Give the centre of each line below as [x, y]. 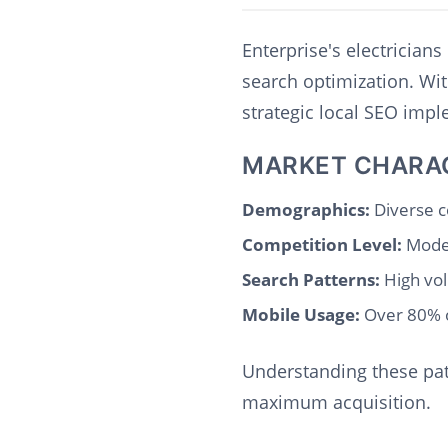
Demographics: [306, 209]
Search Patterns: [311, 279]
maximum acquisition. [336, 402]
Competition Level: [322, 244]
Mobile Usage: [301, 314]
